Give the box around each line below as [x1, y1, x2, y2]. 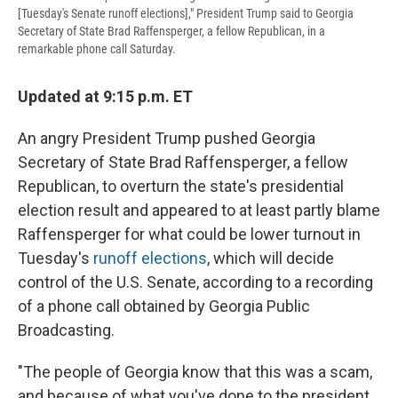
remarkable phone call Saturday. [18, 42, 176, 57]
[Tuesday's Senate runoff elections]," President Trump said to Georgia [18, 6, 354, 21]
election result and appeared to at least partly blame [18, 201, 380, 220]
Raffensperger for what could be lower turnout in [18, 225, 361, 244]
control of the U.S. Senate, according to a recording [18, 273, 373, 292]
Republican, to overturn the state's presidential [18, 177, 344, 196]
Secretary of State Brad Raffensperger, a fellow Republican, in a [18, 24, 325, 39]
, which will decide [207, 249, 334, 268]
